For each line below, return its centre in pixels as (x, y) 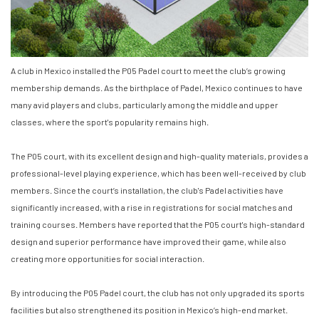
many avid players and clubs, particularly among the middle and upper (145, 104)
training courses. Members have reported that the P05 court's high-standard (158, 224)
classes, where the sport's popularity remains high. (110, 121)
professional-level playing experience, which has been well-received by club (158, 173)
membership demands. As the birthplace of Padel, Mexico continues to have (157, 87)
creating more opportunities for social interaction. (108, 258)
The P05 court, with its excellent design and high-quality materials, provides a (159, 156)
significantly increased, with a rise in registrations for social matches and (152, 207)
